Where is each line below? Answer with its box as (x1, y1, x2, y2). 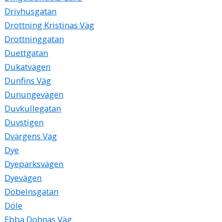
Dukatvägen (4, 61, 51, 73)
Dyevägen (4, 172, 42, 184)
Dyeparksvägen (4, 158, 64, 170)
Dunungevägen (4, 89, 64, 101)
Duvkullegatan (4, 103, 61, 114)
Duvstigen (4, 116, 44, 128)
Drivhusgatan (4, 5, 57, 17)
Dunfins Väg (4, 75, 52, 87)
